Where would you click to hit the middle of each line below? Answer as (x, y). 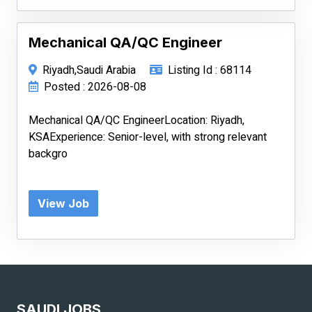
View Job (63, 203)
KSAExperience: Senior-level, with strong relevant (148, 137)
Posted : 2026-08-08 (95, 87)
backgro (48, 154)
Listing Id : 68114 (210, 70)
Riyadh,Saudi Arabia (89, 70)
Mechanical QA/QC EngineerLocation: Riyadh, (136, 120)
